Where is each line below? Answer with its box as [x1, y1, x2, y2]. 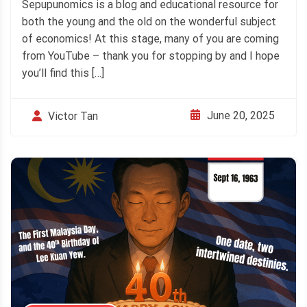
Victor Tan [48, 109, 98, 123]
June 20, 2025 [207, 109, 275, 123]
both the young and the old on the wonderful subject [22, 14, 276, 28]
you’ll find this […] [22, 66, 104, 79]
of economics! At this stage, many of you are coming [22, 32, 279, 45]
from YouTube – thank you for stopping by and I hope [22, 49, 280, 62]
